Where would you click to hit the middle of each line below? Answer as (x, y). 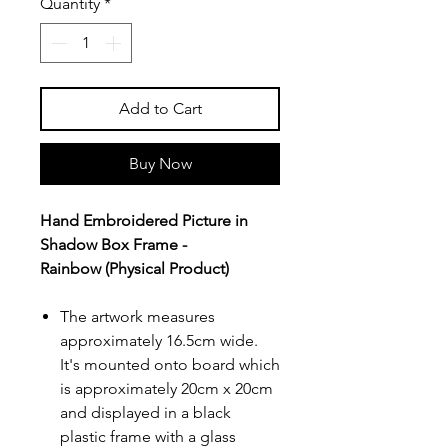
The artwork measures (137, 316)
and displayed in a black (145, 412)
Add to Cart (160, 108)
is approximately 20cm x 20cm (166, 388)
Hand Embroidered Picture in (144, 220)
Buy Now (160, 163)
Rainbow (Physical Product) (134, 268)
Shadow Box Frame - (113, 244)
